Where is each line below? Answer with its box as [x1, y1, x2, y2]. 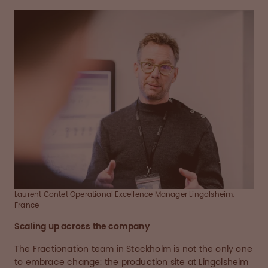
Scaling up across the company [14, 221, 150, 232]
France [14, 201, 39, 209]
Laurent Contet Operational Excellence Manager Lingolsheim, [14, 190, 234, 199]
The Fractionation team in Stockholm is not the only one [14, 244, 253, 254]
